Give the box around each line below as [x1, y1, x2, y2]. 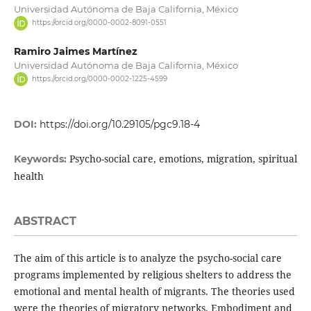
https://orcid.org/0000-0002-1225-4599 [31, 74, 167, 83]
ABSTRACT [13, 214, 76, 228]
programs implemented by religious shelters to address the [13, 267, 292, 281]
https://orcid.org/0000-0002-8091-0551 [31, 18, 167, 28]
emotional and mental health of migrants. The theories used [13, 284, 295, 298]
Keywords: [13, 152, 69, 165]
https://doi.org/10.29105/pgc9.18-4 [39, 117, 200, 131]
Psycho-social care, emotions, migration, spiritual [69, 151, 297, 165]
